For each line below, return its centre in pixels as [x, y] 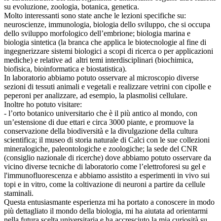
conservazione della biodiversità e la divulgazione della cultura [101, 131]
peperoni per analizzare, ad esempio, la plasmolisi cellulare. [97, 96]
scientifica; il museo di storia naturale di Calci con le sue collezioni [107, 140]
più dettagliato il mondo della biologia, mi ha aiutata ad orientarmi [106, 211]
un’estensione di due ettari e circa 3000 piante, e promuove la [99, 122]
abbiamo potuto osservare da [167, 158]
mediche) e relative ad [40, 60]
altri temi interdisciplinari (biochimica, [135, 60]
